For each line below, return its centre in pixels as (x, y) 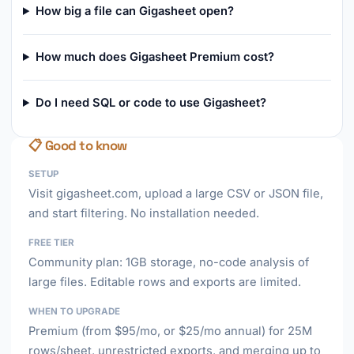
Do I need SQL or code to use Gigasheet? (151, 103)
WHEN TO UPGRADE (74, 311)
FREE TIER (51, 243)
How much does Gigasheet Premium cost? (154, 57)
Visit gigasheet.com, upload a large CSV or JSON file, (176, 194)
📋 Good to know (78, 145)
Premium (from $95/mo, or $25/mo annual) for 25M (170, 331)
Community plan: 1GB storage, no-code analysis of (169, 262)
